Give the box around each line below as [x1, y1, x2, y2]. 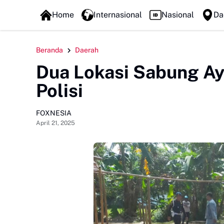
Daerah [75, 46, 98, 54]
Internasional [93, 10, 142, 19]
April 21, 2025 [36, 119, 75, 126]
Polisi [36, 80, 83, 101]
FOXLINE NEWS [41, 5, 95, 14]
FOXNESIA [36, 108, 71, 117]
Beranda [36, 46, 63, 54]
